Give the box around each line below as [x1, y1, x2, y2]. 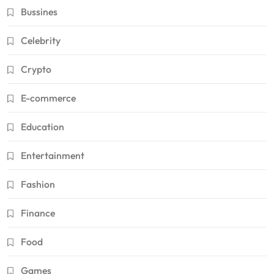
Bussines [21, 5, 57, 18]
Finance [21, 206, 55, 219]
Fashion [21, 177, 55, 190]
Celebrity [21, 34, 61, 46]
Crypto [21, 62, 51, 75]
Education [21, 120, 64, 133]
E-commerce [21, 91, 76, 104]
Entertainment [21, 149, 84, 161]
